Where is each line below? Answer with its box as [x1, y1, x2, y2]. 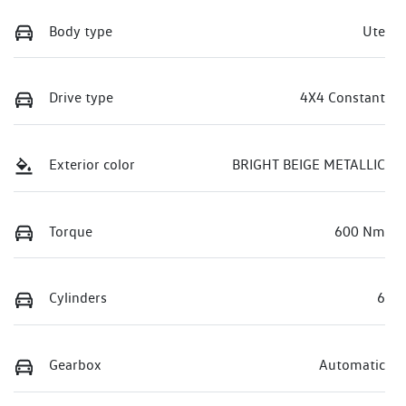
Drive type [49, 89, 113, 107]
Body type [49, 22, 112, 40]
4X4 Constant [300, 89, 385, 107]
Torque [49, 222, 92, 240]
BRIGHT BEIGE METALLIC [232, 156, 385, 173]
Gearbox [49, 355, 101, 373]
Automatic [319, 355, 385, 373]
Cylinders [49, 289, 107, 307]
